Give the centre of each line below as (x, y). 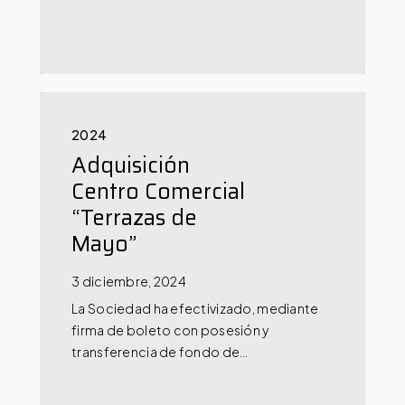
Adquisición (131, 165)
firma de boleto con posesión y (170, 330)
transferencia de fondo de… (160, 352)
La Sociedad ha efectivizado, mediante (195, 309)
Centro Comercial (159, 192)
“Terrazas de (135, 218)
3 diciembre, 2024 (129, 282)
